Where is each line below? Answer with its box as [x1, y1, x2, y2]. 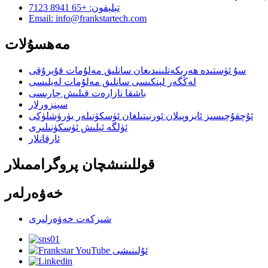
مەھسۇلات [5, 36, 70, 52]
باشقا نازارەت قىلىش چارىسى [29, 87, 146, 98]
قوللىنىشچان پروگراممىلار [5, 156, 154, 172]
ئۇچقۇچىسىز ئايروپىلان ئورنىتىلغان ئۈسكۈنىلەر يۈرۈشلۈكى [29, 110, 253, 121]
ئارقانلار [29, 133, 60, 144]
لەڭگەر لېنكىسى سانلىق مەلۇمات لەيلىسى [29, 76, 196, 87]
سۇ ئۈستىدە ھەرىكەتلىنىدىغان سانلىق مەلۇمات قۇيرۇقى [29, 65, 246, 75]
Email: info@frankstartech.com [29, 13, 147, 23]
